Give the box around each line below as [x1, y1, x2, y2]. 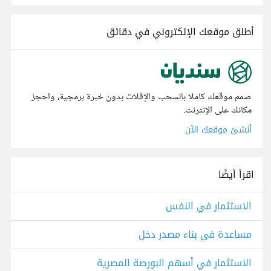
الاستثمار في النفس [166, 197, 252, 216]
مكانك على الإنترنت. [183, 102, 252, 119]
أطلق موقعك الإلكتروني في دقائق [106, 22, 254, 41]
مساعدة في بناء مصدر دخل [139, 225, 252, 244]
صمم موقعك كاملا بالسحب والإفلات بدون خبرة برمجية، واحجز [31, 89, 252, 106]
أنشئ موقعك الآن [185, 122, 252, 139]
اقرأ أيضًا [218, 165, 254, 184]
